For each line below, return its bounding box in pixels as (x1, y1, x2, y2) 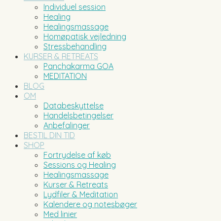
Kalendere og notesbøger (43, 199, 137, 209)
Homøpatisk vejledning (43, 31, 126, 41)
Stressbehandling (43, 41, 107, 51)
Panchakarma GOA (43, 61, 113, 71)
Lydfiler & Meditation (43, 189, 118, 199)
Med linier (43, 209, 77, 219)
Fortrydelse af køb (43, 149, 111, 160)
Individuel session (43, 1, 106, 12)
